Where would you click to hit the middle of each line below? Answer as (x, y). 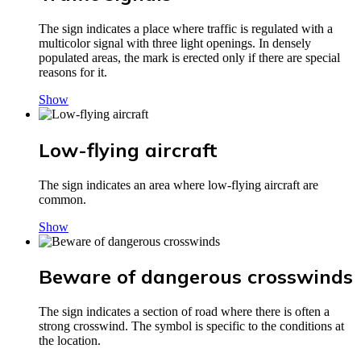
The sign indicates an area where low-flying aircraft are (178, 185)
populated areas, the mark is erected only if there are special (189, 57)
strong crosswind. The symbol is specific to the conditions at (191, 326)
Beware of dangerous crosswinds (196, 277)
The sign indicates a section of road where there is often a (184, 312)
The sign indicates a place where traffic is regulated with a (186, 28)
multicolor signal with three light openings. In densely (175, 43)
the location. (70, 341)
